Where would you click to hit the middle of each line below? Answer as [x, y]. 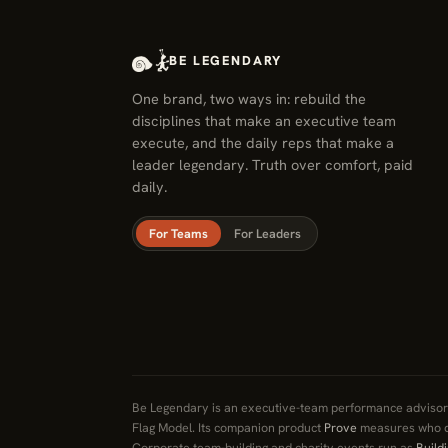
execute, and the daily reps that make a [263, 142]
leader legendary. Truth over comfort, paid [272, 164]
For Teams [178, 233]
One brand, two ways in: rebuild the [249, 98]
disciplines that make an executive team [264, 120]
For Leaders [267, 233]
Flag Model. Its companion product [228, 427]
